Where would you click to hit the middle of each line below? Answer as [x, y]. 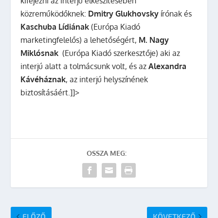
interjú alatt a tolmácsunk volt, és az [85, 66]
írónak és [175, 14]
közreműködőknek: [54, 14]
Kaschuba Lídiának [55, 27]
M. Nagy [154, 40]
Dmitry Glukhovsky [124, 14]
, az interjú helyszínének [107, 79]
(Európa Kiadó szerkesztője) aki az [119, 53]
